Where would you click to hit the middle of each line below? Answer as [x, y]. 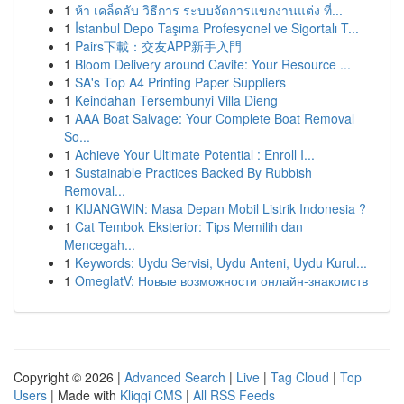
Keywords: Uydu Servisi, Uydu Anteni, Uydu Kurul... [221, 262]
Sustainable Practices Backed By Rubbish [193, 172]
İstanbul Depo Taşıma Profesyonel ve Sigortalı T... [217, 28]
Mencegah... [100, 244]
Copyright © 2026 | [69, 377]
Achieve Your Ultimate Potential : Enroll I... [195, 154]
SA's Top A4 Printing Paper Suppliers [180, 82]
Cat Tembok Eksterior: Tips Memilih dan [189, 226]
